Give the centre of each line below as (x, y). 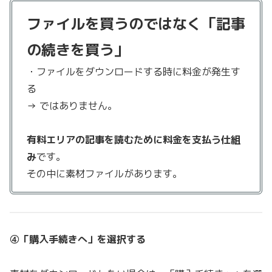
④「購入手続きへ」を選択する (78, 239)
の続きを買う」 (78, 50)
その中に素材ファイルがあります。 (104, 174)
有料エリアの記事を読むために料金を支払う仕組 (134, 140)
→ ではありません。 (72, 106)
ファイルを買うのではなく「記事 (136, 24)
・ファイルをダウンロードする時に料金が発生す (134, 72)
